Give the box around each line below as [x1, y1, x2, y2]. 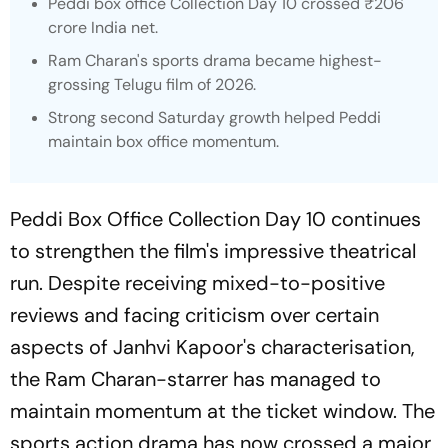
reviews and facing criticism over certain [10, 302, 379, 328]
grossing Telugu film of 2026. [48, 74, 256, 95]
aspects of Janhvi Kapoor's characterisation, [10, 334, 415, 360]
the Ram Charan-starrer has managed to [10, 366, 381, 392]
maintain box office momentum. [48, 131, 279, 152]
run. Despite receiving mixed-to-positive [10, 270, 385, 296]
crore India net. [48, 17, 158, 38]
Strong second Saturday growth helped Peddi [48, 107, 381, 128]
